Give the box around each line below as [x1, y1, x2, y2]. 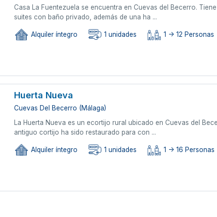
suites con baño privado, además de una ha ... [14, 13, 157, 21]
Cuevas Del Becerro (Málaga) [14, 104, 107, 112]
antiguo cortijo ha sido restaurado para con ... [14, 128, 156, 136]
